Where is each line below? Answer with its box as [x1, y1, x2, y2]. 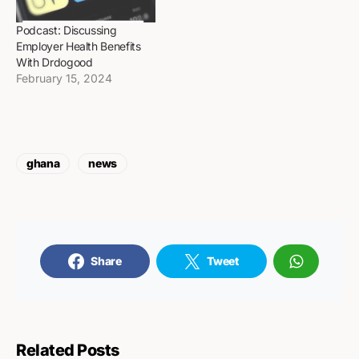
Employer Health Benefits [16, 38, 141, 53]
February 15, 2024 [16, 71, 112, 85]
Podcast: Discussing [16, 22, 117, 37]
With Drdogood [16, 54, 93, 69]
